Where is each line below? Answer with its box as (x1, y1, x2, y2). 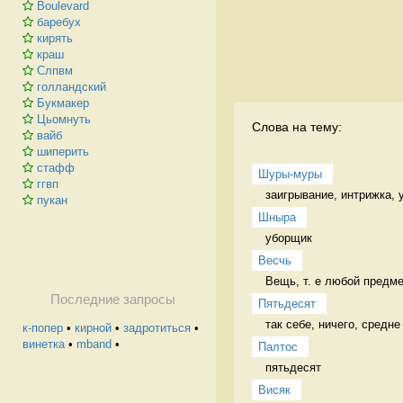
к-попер (22, 321, 63, 335)
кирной (75, 321, 112, 335)
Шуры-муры (258, 166, 322, 181)
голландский (37, 80, 106, 94)
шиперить (37, 145, 89, 158)
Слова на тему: (252, 119, 342, 134)
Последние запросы (49, 292, 175, 307)
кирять (37, 31, 73, 45)
